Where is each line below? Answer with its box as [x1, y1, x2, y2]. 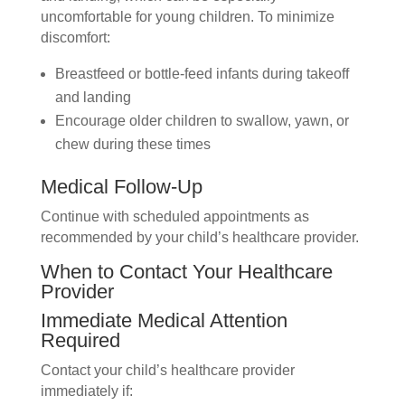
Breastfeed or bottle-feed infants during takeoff [54, 66, 349, 82]
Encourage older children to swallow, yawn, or [54, 113, 349, 129]
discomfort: [40, 30, 110, 46]
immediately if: [40, 383, 133, 400]
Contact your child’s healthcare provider [40, 363, 295, 379]
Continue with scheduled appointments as [40, 209, 309, 225]
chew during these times [54, 137, 211, 153]
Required [40, 329, 120, 353]
